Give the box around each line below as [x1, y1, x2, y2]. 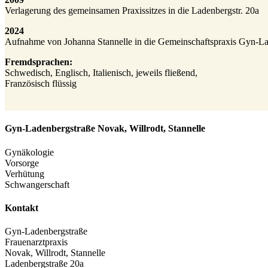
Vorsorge [5, 157, 39, 168]
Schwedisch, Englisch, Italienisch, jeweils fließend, [5, 68, 197, 78]
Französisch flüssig [5, 78, 77, 89]
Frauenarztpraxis [5, 237, 68, 248]
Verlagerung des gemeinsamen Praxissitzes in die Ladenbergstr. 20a [5, 5, 259, 16]
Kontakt [5, 202, 38, 213]
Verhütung [5, 168, 44, 179]
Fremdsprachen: [5, 57, 72, 67]
